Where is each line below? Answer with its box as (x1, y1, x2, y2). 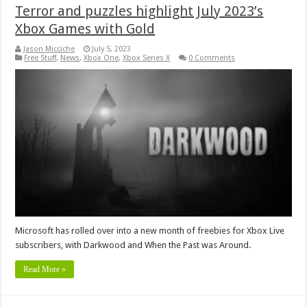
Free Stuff (24, 53, 57, 63)
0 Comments (188, 53, 236, 63)
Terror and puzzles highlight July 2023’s (15, 3, 264, 20)
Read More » (23, 264, 66, 274)
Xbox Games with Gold (15, 21, 156, 38)
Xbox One (84, 53, 119, 63)
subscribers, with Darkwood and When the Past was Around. (15, 239, 251, 250)
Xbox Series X (123, 53, 171, 63)
